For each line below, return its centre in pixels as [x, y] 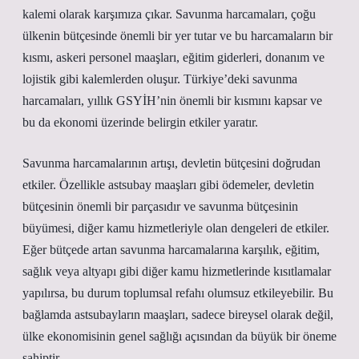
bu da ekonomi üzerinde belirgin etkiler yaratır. [140, 122]
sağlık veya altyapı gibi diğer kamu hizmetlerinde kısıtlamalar [177, 271]
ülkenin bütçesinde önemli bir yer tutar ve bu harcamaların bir [177, 36]
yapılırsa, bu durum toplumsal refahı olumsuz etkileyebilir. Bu [178, 293]
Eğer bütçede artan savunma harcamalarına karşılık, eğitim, [171, 250]
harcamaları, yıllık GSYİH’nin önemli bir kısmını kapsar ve [172, 101]
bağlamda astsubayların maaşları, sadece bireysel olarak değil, [178, 315]
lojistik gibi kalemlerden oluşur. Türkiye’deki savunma [160, 79]
